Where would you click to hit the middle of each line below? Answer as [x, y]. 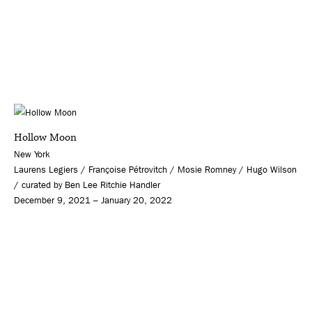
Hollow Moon [45, 137]
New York [32, 154]
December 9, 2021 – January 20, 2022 [93, 200]
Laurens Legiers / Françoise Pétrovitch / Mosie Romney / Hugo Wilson [155, 169]
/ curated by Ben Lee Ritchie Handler [87, 185]
